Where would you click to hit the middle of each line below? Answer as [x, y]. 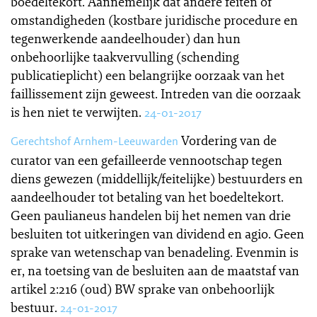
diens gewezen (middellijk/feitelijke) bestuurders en [157, 178]
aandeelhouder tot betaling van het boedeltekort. [147, 197]
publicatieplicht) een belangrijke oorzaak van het [148, 75]
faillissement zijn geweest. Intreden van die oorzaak [156, 93]
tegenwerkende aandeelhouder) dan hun [126, 38]
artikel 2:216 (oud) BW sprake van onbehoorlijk [143, 289]
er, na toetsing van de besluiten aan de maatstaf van [155, 270]
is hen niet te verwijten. [76, 112]
